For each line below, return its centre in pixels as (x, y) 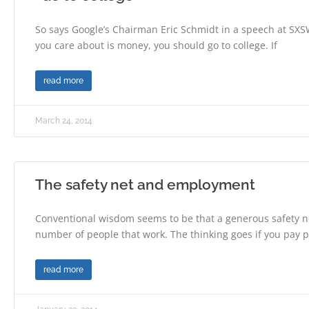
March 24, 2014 (64, 120)
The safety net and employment (145, 184)
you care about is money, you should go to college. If (156, 45)
